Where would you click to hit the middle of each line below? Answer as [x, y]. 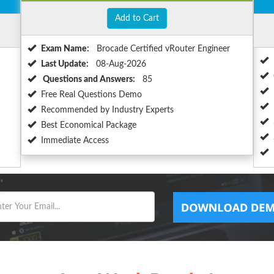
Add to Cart [137, 19]
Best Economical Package [89, 126]
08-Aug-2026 [120, 65]
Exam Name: [65, 49]
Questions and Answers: [88, 80]
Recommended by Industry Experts [107, 110]
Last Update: [65, 65]
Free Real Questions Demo [91, 95]
